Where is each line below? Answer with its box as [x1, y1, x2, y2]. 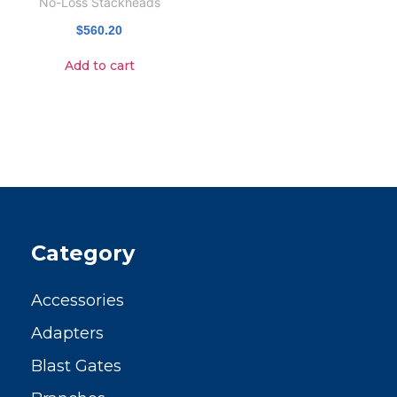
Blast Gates [31, 356, 121, 377]
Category [31, 240, 135, 267]
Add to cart [64, 58, 135, 74]
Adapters [31, 323, 104, 344]
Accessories [31, 291, 124, 311]
